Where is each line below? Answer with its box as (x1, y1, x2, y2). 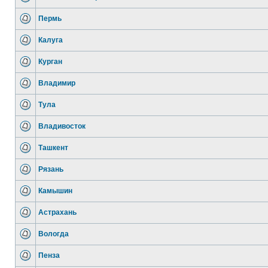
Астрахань (38, 208, 77, 217)
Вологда (38, 230, 69, 238)
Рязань (38, 165, 63, 173)
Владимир (38, 79, 75, 87)
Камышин (38, 187, 72, 195)
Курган (38, 57, 62, 66)
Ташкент (38, 144, 68, 152)
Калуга (38, 36, 63, 44)
